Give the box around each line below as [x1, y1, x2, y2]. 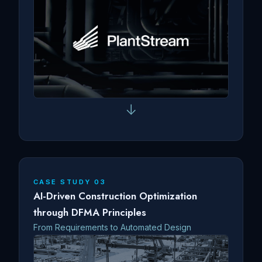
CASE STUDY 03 [33, 177, 106, 186]
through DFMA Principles [33, 205, 146, 219]
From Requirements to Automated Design [33, 222, 191, 232]
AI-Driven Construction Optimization [33, 188, 197, 203]
